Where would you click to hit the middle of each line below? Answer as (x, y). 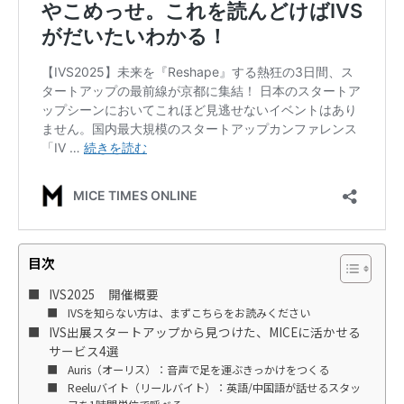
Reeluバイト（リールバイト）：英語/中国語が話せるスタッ (214, 387)
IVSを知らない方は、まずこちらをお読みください (188, 312)
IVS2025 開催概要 (103, 294)
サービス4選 (83, 350)
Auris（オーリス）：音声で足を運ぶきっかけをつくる (198, 369)
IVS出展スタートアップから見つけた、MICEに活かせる (204, 331)
